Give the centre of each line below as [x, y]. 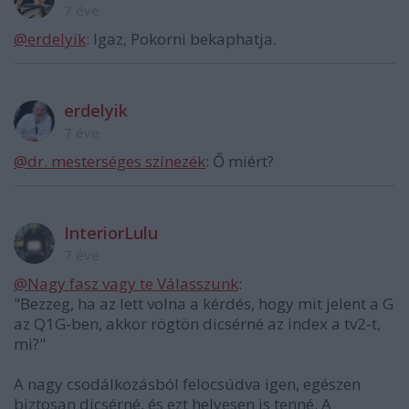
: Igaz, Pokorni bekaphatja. [181, 39]
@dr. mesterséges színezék [110, 162]
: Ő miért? [240, 162]
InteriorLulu [111, 233]
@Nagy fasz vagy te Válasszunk [126, 284]
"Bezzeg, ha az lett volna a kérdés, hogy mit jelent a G [204, 304]
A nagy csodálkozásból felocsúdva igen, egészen [187, 384]
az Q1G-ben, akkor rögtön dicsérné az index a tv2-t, [197, 324]
